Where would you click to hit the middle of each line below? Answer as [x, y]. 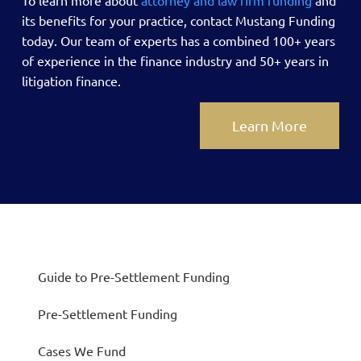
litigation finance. [73, 80]
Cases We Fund [81, 350]
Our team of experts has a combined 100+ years [197, 40]
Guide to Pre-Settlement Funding [133, 276]
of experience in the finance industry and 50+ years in [175, 60]
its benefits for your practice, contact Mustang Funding [178, 20]
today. [41, 40]
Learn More [270, 126]
